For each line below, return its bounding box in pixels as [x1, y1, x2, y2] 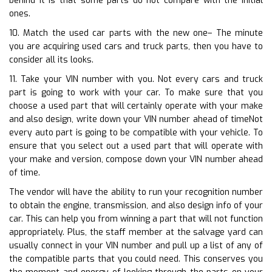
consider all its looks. [9, 53, 93, 66]
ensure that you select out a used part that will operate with [9, 140, 263, 152]
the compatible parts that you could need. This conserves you [9, 253, 263, 265]
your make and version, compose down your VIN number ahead [9, 153, 263, 165]
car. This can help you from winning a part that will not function [9, 212, 263, 225]
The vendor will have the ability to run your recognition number [9, 186, 263, 198]
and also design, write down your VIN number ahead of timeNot [9, 113, 263, 125]
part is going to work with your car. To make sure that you [9, 86, 263, 98]
